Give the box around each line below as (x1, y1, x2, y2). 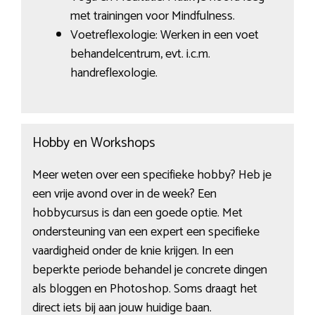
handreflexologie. (70, 63, 157, 84)
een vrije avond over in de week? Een (32, 183, 217, 205)
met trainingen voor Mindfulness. (70, 6, 235, 27)
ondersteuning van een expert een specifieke (32, 221, 259, 243)
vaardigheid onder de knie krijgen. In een (32, 240, 233, 262)
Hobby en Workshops (32, 131, 155, 155)
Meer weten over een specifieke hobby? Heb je (32, 164, 271, 186)
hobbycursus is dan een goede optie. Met (32, 202, 243, 224)
